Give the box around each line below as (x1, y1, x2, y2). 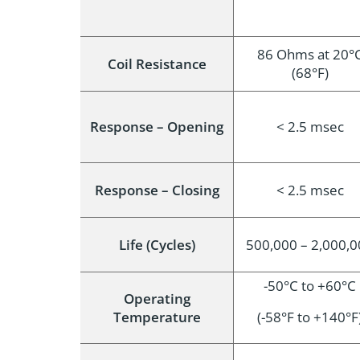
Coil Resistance (107, 55, 207, 73)
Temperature (112, 308, 201, 326)
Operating (123, 289, 190, 308)
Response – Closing (94, 181, 219, 199)
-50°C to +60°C (264, 276, 356, 295)
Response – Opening (90, 117, 223, 136)
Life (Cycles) (118, 235, 195, 254)
